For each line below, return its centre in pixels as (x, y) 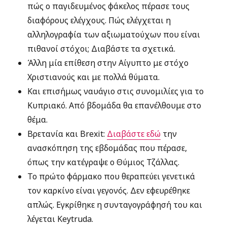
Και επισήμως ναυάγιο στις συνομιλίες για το (116, 91)
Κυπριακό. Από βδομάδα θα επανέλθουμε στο (115, 105)
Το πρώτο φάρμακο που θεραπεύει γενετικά (111, 176)
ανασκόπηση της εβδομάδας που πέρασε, (107, 148)
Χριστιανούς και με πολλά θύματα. (94, 77)
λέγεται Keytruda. (61, 219)
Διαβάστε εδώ (134, 134)
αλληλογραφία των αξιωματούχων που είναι (114, 34)
